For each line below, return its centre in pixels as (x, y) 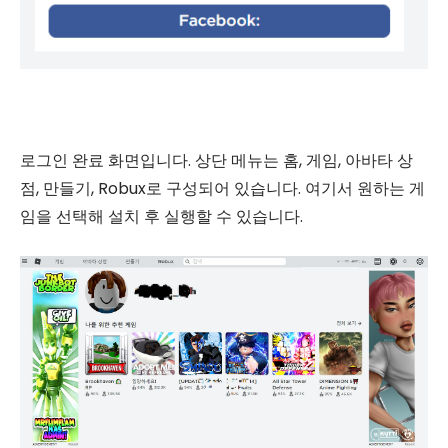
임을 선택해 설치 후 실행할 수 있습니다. (161, 217)
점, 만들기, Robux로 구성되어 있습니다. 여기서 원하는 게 (222, 189)
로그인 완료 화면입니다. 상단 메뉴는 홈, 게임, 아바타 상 (216, 161)
